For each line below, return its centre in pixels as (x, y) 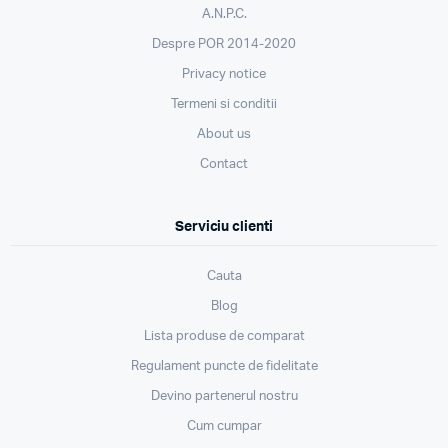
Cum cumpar (224, 426)
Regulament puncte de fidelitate (224, 366)
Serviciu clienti (224, 226)
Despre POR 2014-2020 (224, 44)
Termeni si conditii (224, 104)
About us (224, 134)
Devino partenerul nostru (224, 396)
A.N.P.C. (224, 14)
